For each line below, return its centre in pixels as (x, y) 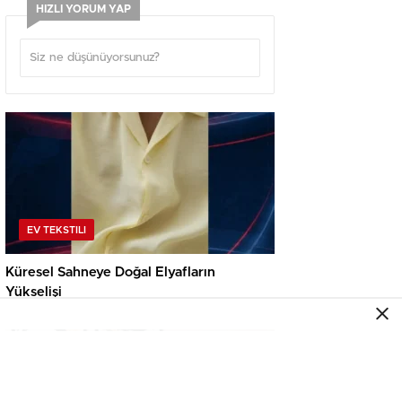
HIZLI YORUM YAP (83, 9)
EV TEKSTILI (57, 231)
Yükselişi (34, 293)
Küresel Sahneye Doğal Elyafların (110, 273)
